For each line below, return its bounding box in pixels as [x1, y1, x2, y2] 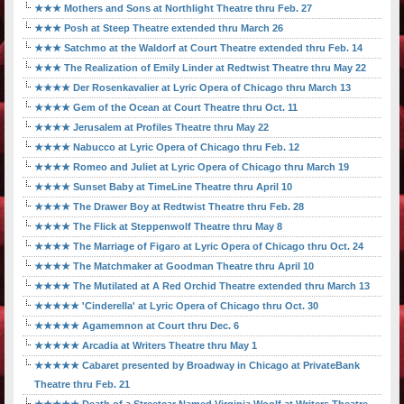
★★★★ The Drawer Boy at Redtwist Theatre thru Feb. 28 [34, 201, 304, 213]
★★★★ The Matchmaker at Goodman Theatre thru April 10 [34, 261, 314, 272]
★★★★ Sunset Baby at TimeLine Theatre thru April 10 [34, 181, 292, 193]
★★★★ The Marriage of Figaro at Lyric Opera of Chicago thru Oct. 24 [34, 241, 363, 252]
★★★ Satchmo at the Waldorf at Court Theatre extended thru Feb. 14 [34, 42, 363, 54]
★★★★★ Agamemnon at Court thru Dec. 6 [34, 320, 239, 332]
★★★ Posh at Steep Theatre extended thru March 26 [34, 23, 283, 34]
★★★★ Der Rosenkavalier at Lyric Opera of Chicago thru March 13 [34, 82, 351, 94]
